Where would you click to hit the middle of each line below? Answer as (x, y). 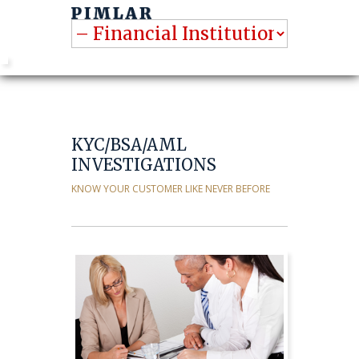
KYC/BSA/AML (129, 145)
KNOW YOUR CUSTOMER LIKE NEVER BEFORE (171, 189)
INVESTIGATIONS (144, 165)
